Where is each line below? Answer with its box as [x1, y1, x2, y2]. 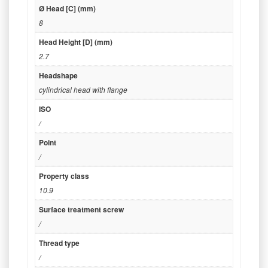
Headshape [39, 70, 78, 81]
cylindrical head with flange [39, 84, 127, 95]
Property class [39, 170, 89, 182]
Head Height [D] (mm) [39, 36, 112, 48]
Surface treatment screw [39, 204, 124, 215]
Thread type [39, 237, 80, 249]
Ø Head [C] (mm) [39, 3, 96, 14]
